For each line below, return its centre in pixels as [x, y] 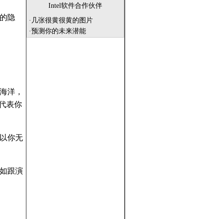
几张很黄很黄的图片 [62, 20]
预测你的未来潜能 [59, 31]
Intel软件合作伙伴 [75, 6]
